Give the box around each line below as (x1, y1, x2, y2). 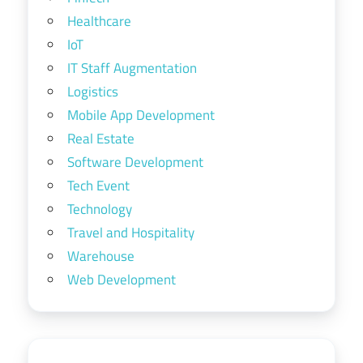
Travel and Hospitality (67, 221, 194, 243)
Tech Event (67, 174, 130, 196)
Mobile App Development (67, 104, 215, 126)
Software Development (67, 151, 203, 173)
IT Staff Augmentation (67, 57, 197, 79)
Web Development (67, 268, 176, 290)
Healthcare (67, 10, 131, 32)
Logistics (67, 80, 118, 102)
